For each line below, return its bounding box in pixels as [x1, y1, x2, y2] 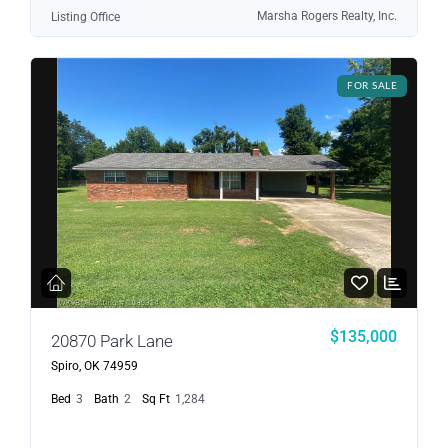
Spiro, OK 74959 [51, 359, 138, 374]
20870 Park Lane [51, 331, 173, 352]
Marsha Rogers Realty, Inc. [257, 9, 397, 24]
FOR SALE [347, 81, 397, 92]
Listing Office [51, 10, 120, 25]
